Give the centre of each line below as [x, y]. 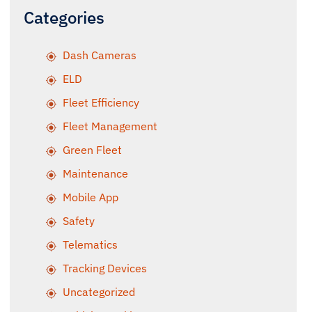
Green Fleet [92, 150]
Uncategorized [99, 292]
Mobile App [91, 197]
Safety [79, 221]
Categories [64, 17]
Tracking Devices [105, 268]
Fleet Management [110, 126]
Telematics [90, 244]
